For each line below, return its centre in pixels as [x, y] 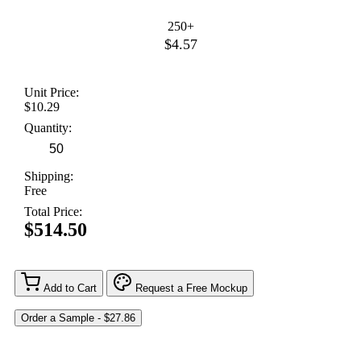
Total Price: [53, 212]
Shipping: [49, 176]
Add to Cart [70, 288]
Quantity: [48, 128]
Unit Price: [52, 93]
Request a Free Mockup [191, 288]
